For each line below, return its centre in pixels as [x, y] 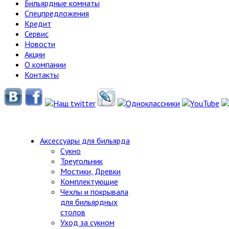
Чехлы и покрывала [94, 191]
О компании [45, 64]
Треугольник [82, 161]
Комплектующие [89, 181]
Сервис [37, 34]
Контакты [42, 75]
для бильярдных [89, 202]
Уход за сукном [87, 222]
